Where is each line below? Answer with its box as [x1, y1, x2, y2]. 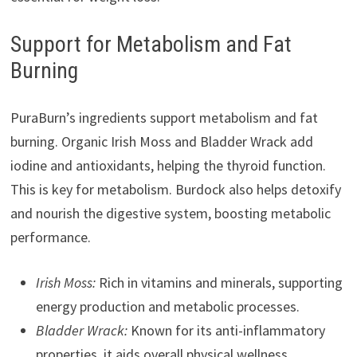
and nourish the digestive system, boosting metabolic [10, 204, 331, 223]
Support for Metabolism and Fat [10, 31, 292, 58]
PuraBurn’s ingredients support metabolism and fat [10, 108, 318, 127]
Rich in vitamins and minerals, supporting [95, 273, 343, 292]
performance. [10, 228, 91, 247]
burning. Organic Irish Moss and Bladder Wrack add [10, 132, 313, 151]
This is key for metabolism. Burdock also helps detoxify [10, 180, 341, 199]
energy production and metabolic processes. [35, 297, 300, 316]
